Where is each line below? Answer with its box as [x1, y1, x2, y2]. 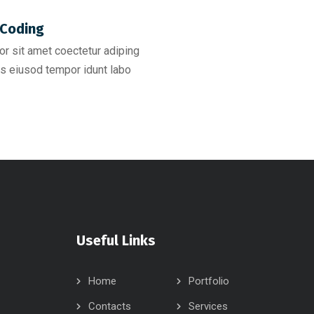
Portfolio [189, 275, 230, 287]
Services [189, 300, 228, 313]
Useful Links [76, 232, 156, 249]
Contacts [88, 300, 131, 313]
